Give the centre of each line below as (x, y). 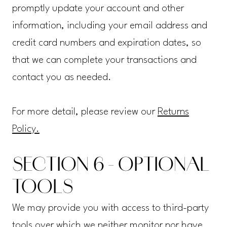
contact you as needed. (62, 78)
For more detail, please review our (85, 112)
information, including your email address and (109, 26)
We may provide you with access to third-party (110, 209)
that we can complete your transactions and (104, 61)
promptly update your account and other (98, 9)
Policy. (26, 129)
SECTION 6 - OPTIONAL (110, 166)
